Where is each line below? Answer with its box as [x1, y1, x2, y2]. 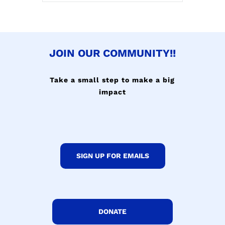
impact [98, 87, 126, 96]
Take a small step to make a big [50, 75, 175, 84]
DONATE [98, 207, 127, 215]
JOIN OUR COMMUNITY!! [49, 46, 176, 59]
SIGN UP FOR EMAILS [76, 151, 149, 160]
